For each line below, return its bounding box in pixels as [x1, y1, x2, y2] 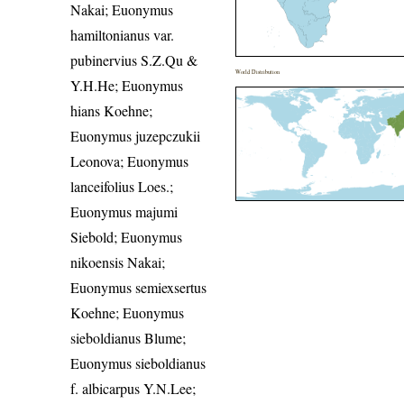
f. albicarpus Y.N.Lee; [70, 378, 197, 398]
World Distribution [235, 67, 280, 76]
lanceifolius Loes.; [70, 176, 174, 196]
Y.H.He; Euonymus [70, 75, 184, 95]
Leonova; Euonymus [70, 151, 189, 170]
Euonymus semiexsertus [70, 277, 207, 297]
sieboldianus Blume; [70, 327, 187, 347]
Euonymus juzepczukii [70, 125, 201, 145]
